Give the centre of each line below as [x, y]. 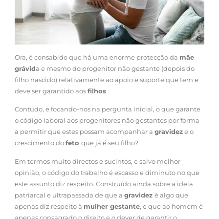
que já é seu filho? [110, 143]
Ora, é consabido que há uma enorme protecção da [97, 57]
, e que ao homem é [171, 206]
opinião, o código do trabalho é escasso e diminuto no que [107, 172]
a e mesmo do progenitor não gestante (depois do [115, 68]
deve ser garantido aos [51, 91]
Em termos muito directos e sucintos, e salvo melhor [98, 161]
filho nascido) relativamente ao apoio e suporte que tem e [107, 79]
